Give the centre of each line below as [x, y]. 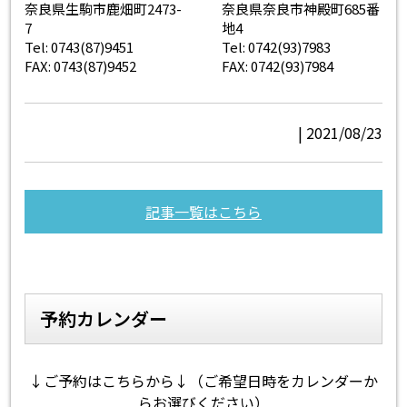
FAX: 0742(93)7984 [277, 66]
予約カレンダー [104, 319]
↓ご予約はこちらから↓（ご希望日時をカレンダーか [203, 381]
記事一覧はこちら [203, 212]
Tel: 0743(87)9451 [79, 47]
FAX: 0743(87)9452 [81, 66]
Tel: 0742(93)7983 [276, 47]
